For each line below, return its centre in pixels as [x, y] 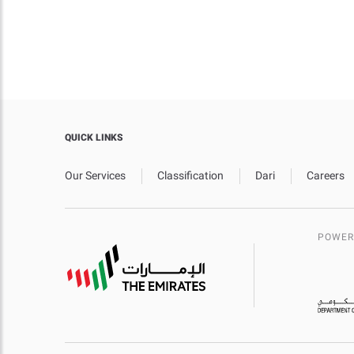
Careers [326, 175]
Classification [190, 175]
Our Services [95, 175]
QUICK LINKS [94, 137]
